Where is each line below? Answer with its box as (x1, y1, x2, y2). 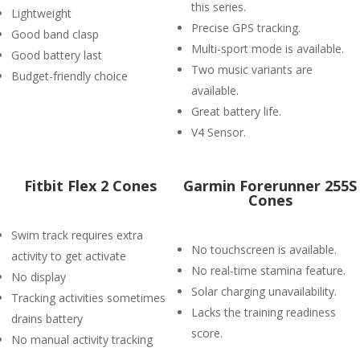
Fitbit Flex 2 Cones (23, 176, 157, 195)
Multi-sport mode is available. (191, 41, 344, 56)
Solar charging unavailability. (191, 284, 337, 299)
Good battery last (11, 47, 102, 63)
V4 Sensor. (191, 125, 246, 140)
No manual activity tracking (11, 332, 153, 347)
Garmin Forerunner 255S (183, 176, 357, 195)
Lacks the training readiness (191, 305, 336, 320)
